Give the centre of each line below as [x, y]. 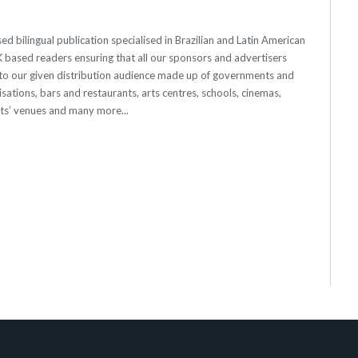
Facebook [276, 15]
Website [238, 15]
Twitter [306, 15]
